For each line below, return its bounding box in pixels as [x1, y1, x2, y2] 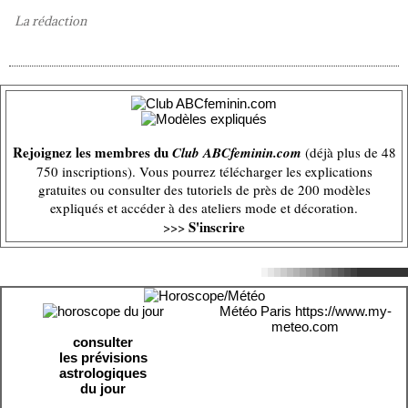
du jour [80, 381, 126, 396]
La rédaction [15, 13, 87, 29]
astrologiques [59, 365, 147, 381]
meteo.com [271, 319, 339, 334]
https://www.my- [294, 303, 392, 319]
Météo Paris [219, 303, 291, 319]
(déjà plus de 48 [301, 143, 396, 161]
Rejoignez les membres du [12, 142, 172, 162]
